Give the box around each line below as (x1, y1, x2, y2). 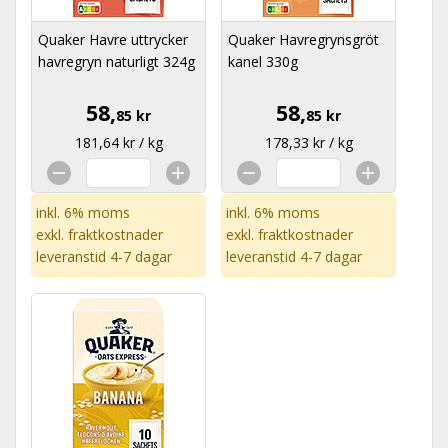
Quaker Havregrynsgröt (228, 30, 379, 49)
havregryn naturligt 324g (38, 52, 195, 71)
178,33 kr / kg (264, 133, 353, 152)
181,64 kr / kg (74, 133, 163, 152)
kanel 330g (228, 52, 298, 71)
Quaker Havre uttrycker (38, 30, 188, 49)
